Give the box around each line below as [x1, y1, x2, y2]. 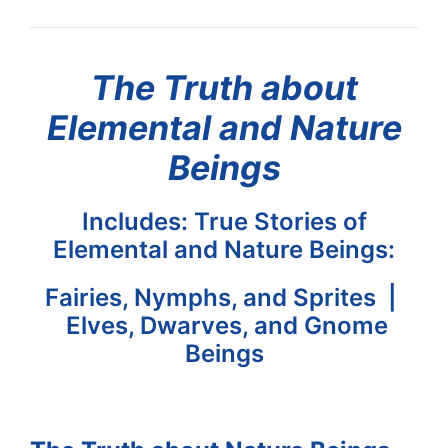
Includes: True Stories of [81, 207, 367, 237]
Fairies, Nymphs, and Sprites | [45, 283, 403, 313]
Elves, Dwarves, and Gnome [60, 311, 388, 341]
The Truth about [90, 67, 358, 109]
